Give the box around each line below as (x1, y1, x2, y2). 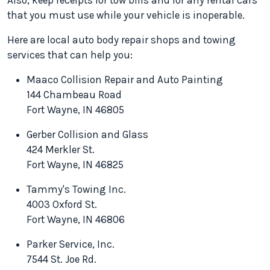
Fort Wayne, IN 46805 (27, 104, 124, 116)
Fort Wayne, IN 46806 (27, 213, 125, 226)
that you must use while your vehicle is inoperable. (7, 9, 245, 22)
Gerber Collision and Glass (27, 128, 148, 141)
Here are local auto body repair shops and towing (7, 34, 236, 46)
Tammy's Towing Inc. (27, 183, 126, 196)
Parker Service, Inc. (27, 238, 115, 251)
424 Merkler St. (27, 143, 95, 156)
